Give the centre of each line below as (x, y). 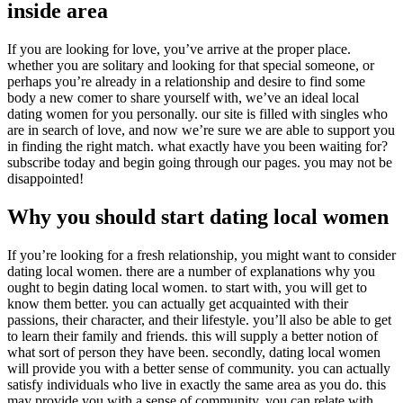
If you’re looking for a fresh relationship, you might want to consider (201, 255)
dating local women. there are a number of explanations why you (191, 271)
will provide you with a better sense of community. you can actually (199, 368)
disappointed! (45, 179)
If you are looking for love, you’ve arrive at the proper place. (179, 49)
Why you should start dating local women (198, 216)
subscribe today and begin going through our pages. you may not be (200, 163)
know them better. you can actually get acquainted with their (178, 303)
